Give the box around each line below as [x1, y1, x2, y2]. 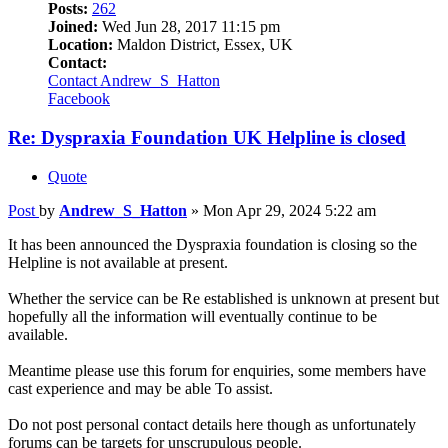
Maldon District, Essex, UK [113, 36, 293, 54]
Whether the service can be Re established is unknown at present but [8, 289, 439, 307]
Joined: [48, 18, 98, 36]
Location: [48, 36, 113, 54]
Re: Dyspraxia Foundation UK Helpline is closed [8, 127, 406, 149]
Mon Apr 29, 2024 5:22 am [203, 201, 376, 219]
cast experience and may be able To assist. [8, 379, 273, 397]
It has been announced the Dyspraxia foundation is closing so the [8, 235, 417, 253]
